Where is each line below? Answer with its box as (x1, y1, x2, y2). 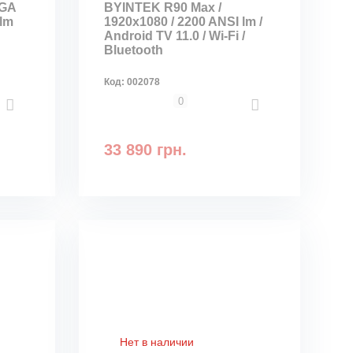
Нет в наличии (120, 336, 195, 348)
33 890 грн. (104, 141, 188, 158)
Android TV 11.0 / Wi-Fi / (104, 29, 246, 43)
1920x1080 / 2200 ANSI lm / (104, 15, 263, 28)
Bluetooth (104, 43, 164, 57)
